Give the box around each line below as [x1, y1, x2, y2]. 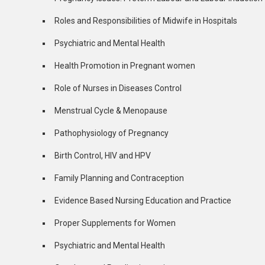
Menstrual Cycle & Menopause [54, 106, 167, 116]
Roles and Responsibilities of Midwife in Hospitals [54, 16, 237, 26]
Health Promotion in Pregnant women [54, 61, 195, 71]
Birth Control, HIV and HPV [54, 151, 151, 161]
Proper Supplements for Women [54, 218, 176, 228]
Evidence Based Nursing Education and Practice [54, 196, 231, 206]
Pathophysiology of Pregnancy [54, 128, 169, 138]
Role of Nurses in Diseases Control [54, 83, 182, 93]
